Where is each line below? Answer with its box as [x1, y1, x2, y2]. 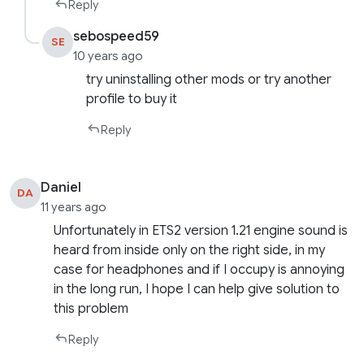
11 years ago [41, 199, 107, 214]
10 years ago [73, 49, 144, 63]
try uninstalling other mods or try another [86, 71, 332, 88]
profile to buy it [86, 90, 178, 107]
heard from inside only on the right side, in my [54, 241, 326, 258]
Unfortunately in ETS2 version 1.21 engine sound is [54, 222, 349, 239]
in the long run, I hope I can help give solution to [54, 280, 340, 297]
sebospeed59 [73, 28, 160, 45]
